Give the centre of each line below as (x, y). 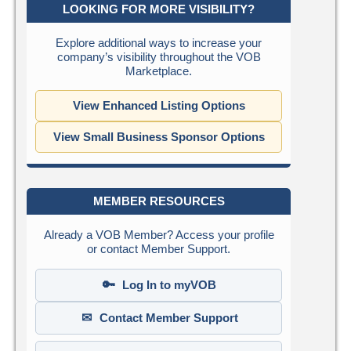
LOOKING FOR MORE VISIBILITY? (159, 9)
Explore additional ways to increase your (159, 43)
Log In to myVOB (169, 285)
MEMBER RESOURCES (159, 201)
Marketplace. (159, 71)
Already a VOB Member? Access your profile (159, 235)
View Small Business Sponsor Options (159, 137)
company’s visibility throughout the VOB (159, 57)
